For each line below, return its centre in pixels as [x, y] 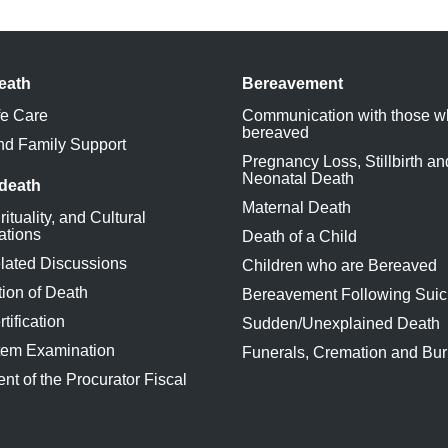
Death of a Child [299, 236]
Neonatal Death [298, 178]
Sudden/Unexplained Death [341, 323]
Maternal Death [296, 207]
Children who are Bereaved [339, 265]
